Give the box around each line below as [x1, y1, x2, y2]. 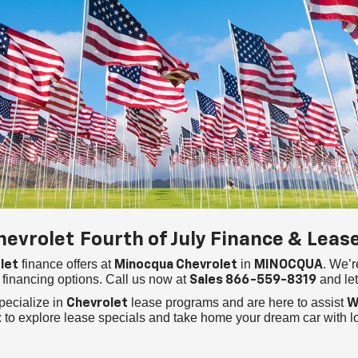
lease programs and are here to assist [127, 296, 347, 310]
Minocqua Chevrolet [113, 259, 237, 272]
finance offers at [18, 257, 114, 272]
